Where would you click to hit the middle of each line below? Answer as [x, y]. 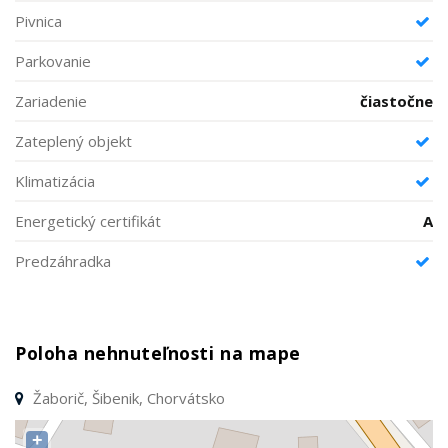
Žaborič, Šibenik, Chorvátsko [127, 398]
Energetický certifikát [88, 221]
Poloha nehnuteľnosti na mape [158, 353]
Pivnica [38, 21]
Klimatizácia [55, 181]
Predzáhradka [63, 261]
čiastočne [396, 101]
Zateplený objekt [73, 141]
